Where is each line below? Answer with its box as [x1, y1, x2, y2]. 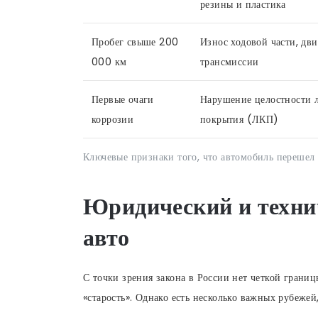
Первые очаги [92, 92, 154, 106]
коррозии [92, 111, 134, 126]
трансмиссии [200, 54, 259, 69]
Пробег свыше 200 [92, 34, 179, 49]
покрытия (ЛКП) [200, 111, 279, 126]
